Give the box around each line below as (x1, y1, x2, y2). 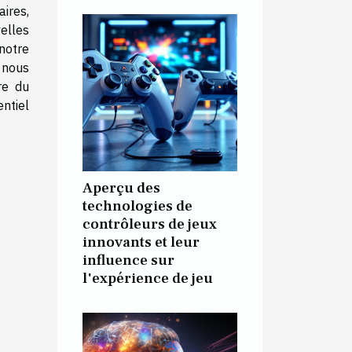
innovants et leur (82, 232, 200, 251)
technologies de (82, 196, 192, 215)
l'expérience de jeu (82, 268, 213, 288)
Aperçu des (82, 178, 160, 197)
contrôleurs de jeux (82, 214, 217, 233)
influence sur (82, 250, 174, 269)
